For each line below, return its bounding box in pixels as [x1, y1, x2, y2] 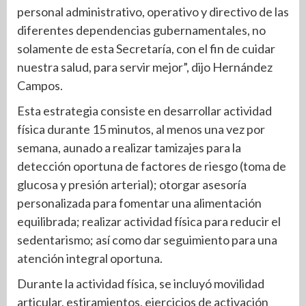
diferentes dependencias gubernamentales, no [17, 23, 266, 38]
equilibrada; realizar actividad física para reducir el [17, 214, 281, 229]
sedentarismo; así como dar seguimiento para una [17, 232, 277, 248]
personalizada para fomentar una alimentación [17, 195, 262, 211]
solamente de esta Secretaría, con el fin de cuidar [17, 41, 275, 57]
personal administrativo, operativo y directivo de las [17, 4, 289, 20]
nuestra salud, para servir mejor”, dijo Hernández [17, 59, 273, 75]
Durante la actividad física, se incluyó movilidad [17, 276, 264, 292]
